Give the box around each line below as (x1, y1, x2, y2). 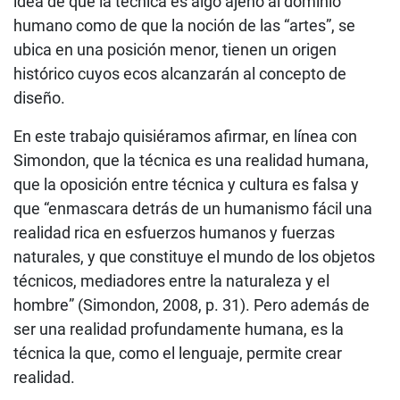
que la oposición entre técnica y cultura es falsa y (13, 174, 359, 194)
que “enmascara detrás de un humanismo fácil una (13, 198, 372, 218)
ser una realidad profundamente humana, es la (13, 319, 344, 338)
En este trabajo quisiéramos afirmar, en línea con (13, 126, 357, 146)
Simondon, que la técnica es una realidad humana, (13, 150, 369, 170)
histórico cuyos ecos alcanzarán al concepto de (13, 63, 346, 83)
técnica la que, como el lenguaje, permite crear (13, 343, 342, 362)
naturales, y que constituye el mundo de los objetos (13, 246, 375, 266)
